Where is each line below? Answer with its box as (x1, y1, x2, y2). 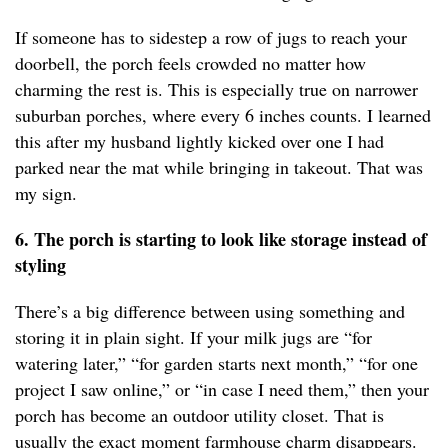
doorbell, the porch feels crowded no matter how (15, 51, 366, 76)
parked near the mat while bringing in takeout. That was (15, 155, 423, 180)
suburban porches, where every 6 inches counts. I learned (15, 103, 431, 128)
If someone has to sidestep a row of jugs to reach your (15, 25, 407, 50)
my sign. (15, 181, 77, 206)
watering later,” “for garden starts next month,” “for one (15, 351, 418, 376)
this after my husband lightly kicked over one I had (15, 129, 384, 154)
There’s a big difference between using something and (15, 299, 405, 324)
